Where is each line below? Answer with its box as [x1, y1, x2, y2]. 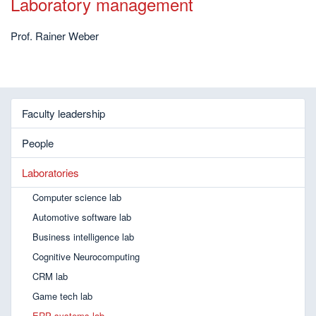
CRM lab [32, 269, 68, 283]
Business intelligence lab [32, 230, 134, 243]
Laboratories [22, 165, 79, 180]
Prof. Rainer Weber [11, 28, 99, 43]
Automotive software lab [32, 210, 131, 224]
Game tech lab [32, 289, 92, 303]
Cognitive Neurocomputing [32, 250, 140, 263]
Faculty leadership [22, 106, 105, 121]
